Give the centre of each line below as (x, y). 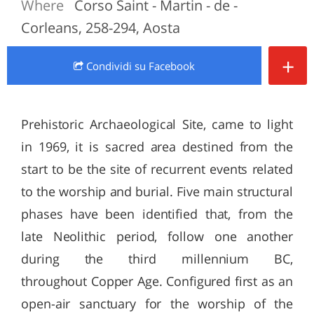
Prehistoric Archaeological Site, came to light (157, 124)
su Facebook (165, 66)
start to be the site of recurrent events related (157, 169)
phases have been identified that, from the (157, 214)
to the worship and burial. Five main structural (157, 191)
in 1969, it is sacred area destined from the (157, 146)
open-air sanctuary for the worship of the (157, 303)
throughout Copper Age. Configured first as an (157, 281)
